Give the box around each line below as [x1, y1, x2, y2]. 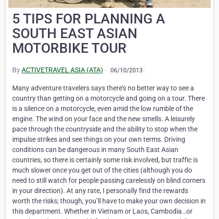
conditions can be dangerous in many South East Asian [12, 145, 178, 153]
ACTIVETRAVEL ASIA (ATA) [22, 66, 103, 74]
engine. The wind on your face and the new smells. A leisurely [12, 114, 195, 123]
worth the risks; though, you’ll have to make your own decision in [12, 197, 206, 205]
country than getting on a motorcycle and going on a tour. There [12, 94, 205, 102]
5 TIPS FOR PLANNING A [12, 11, 165, 27]
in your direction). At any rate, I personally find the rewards [12, 186, 188, 195]
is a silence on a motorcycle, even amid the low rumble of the [12, 104, 193, 112]
